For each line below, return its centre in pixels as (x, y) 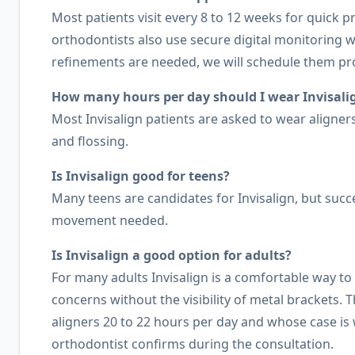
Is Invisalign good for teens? (141, 176)
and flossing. (90, 141)
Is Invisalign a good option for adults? (172, 256)
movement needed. (110, 221)
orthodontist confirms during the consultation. (193, 344)
